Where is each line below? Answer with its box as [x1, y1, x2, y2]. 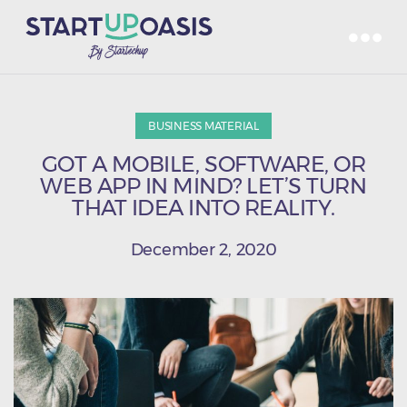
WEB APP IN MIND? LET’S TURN [40, 173, 367, 199]
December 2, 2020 [130, 240, 277, 260]
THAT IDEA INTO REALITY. [72, 194, 335, 221]
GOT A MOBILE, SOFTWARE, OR [41, 151, 366, 177]
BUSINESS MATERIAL [148, 119, 259, 133]
